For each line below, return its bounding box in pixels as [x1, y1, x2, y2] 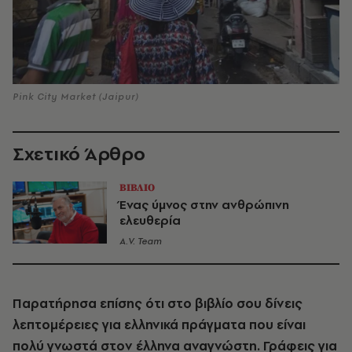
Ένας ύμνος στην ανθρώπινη [119, 196, 289, 213]
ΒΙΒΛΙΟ [119, 181, 155, 194]
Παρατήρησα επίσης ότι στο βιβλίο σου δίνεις [13, 294, 302, 312]
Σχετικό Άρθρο [13, 140, 145, 167]
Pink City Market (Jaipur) [13, 90, 139, 103]
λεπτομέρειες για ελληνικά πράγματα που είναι [13, 315, 306, 333]
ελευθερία [119, 211, 181, 229]
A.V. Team [119, 234, 162, 247]
